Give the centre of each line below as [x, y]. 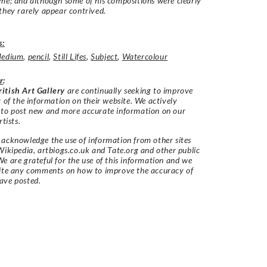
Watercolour [145, 57]
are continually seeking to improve [129, 91]
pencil [38, 57]
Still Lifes [70, 57]
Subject [104, 57]
